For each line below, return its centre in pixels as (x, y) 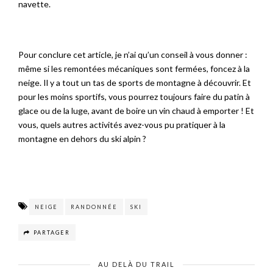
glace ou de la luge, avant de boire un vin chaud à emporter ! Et (136, 111)
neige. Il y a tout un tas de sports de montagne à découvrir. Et (135, 83)
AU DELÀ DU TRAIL (136, 264)
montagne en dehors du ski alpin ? (82, 139)
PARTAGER (52, 233)
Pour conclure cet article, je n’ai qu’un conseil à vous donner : (133, 55)
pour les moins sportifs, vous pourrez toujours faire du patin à (134, 97)
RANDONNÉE (94, 207)
